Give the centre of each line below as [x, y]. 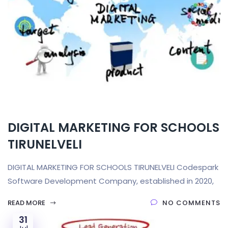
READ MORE [27, 203]
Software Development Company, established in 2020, [111, 181]
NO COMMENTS [191, 203]
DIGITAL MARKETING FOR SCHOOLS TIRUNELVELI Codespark [113, 167]
